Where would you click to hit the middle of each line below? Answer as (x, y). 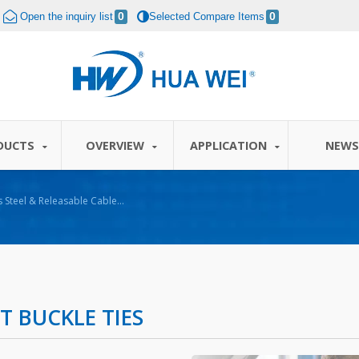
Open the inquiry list (67, 16)
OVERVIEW (117, 145)
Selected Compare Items (207, 16)
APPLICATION (230, 145)
